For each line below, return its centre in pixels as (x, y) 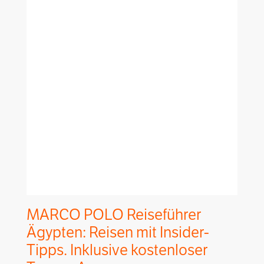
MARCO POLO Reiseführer (114, 215)
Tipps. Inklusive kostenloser (117, 250)
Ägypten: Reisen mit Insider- (118, 233)
